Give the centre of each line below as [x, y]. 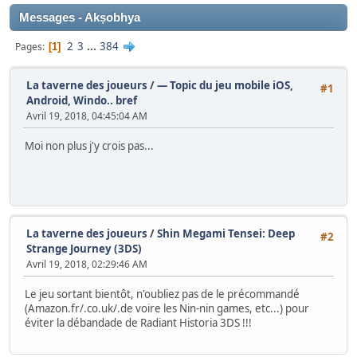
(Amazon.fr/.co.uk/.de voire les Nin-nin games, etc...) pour [167, 309]
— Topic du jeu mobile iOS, [225, 85]
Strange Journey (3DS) [84, 249]
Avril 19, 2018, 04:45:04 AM [87, 116]
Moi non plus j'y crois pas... [89, 146]
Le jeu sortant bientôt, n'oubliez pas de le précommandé [162, 294]
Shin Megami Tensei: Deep [226, 233]
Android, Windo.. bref [82, 100]
